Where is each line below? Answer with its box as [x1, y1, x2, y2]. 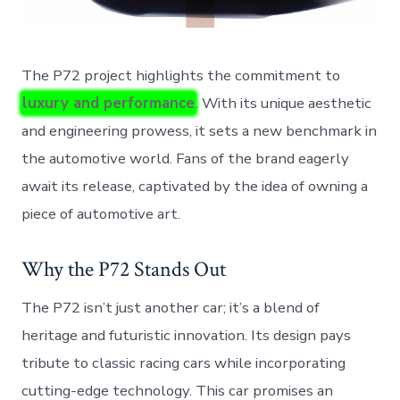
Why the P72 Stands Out [21, 254, 227, 284]
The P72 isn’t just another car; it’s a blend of [21, 296, 321, 318]
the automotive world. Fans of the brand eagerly [21, 148, 350, 170]
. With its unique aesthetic [196, 93, 372, 114]
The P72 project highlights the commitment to [21, 65, 341, 87]
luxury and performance [22, 93, 196, 114]
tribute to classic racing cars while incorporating [21, 352, 346, 373]
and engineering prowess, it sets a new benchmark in [21, 121, 378, 142]
